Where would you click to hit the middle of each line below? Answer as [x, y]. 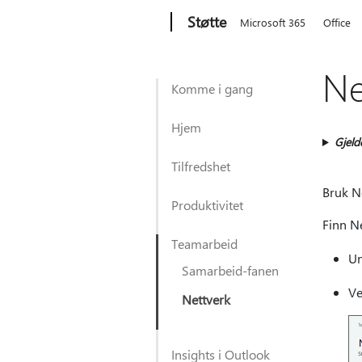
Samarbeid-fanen [230, 270]
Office [337, 22]
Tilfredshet [201, 166]
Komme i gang [212, 88]
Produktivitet [207, 205]
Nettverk [206, 299]
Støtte [207, 22]
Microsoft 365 [273, 22]
